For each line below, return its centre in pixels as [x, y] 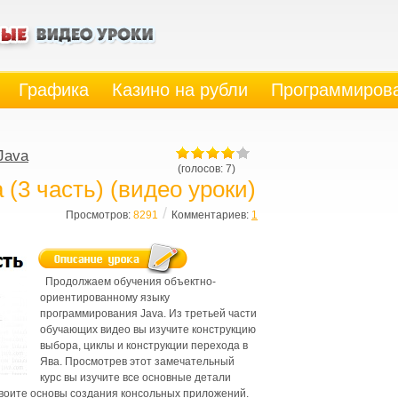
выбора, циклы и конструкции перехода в [144, 346]
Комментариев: [211, 215]
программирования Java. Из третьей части [148, 314]
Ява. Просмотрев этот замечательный [137, 362]
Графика [54, 90]
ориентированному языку [105, 298]
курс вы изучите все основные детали [135, 378]
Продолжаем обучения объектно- [128, 282]
